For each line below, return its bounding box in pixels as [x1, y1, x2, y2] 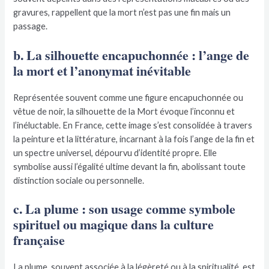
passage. [13, 21, 48, 32]
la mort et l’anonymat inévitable [13, 61, 192, 80]
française [13, 231, 65, 250]
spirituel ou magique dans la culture [13, 215, 214, 234]
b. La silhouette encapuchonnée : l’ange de [13, 45, 250, 64]
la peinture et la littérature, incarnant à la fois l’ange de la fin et [13, 133, 255, 144]
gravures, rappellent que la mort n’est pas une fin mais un [13, 7, 231, 18]
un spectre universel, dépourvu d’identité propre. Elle [13, 147, 217, 158]
